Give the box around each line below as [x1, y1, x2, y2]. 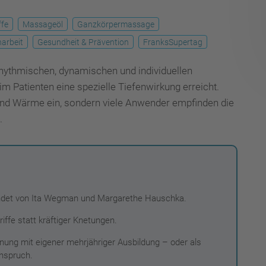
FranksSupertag [143, 37, 202, 47]
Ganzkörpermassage [77, 19, 154, 29]
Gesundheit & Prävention [37, 37, 129, 47]
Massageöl [23, 19, 63, 29]
